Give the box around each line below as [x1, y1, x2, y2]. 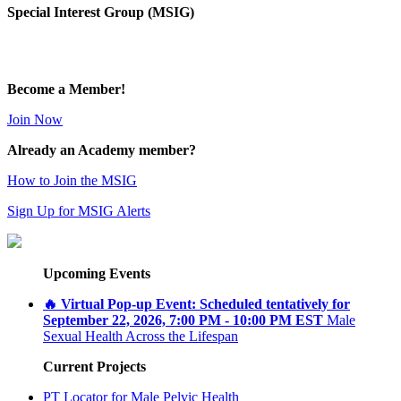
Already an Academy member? [7, 141, 196, 158]
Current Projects [43, 358, 146, 374]
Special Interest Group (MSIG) [7, 4, 194, 20]
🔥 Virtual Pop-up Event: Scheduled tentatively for [43, 295, 350, 311]
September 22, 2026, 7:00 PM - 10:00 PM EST [43, 311, 323, 328]
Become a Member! [7, 81, 125, 97]
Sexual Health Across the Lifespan [43, 328, 238, 344]
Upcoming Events [43, 265, 150, 281]
